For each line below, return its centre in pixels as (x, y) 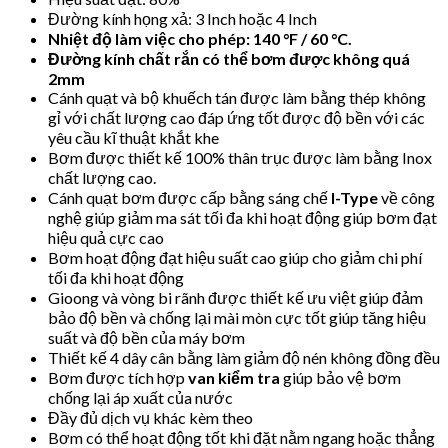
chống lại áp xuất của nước (140, 397)
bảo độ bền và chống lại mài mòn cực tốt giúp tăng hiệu (237, 317)
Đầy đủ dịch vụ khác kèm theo (150, 417)
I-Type (354, 197)
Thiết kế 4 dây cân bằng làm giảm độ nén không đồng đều (244, 357)
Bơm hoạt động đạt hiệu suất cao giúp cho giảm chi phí (235, 257)
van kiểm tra (234, 377)
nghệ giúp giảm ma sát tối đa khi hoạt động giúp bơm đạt (242, 217)
